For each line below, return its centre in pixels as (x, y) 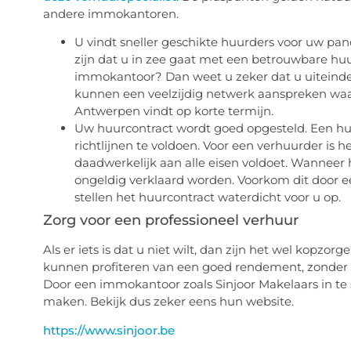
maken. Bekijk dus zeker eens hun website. (168, 302)
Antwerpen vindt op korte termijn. (174, 111)
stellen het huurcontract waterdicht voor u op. (207, 197)
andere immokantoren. (114, 13)
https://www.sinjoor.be (109, 331)
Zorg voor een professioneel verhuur (170, 221)
